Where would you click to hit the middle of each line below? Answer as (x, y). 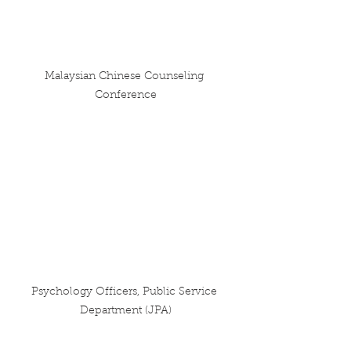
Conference (126, 96)
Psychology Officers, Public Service (126, 292)
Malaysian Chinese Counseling (126, 77)
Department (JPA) (126, 311)
